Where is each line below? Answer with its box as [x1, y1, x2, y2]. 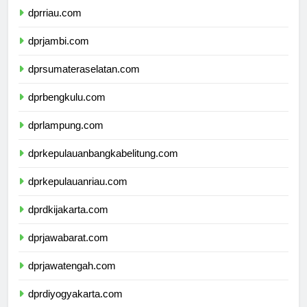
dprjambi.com [28, 47, 89, 59]
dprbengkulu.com [28, 103, 106, 115]
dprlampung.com [28, 131, 103, 143]
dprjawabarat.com [28, 243, 108, 256]
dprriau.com [28, 19, 82, 31]
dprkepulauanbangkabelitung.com [28, 159, 178, 171]
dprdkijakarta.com [28, 215, 108, 228]
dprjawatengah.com [28, 271, 116, 284]
